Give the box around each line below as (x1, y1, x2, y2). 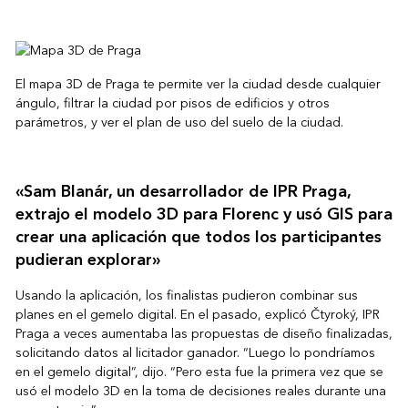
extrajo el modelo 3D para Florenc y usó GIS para (15, 200, 393, 229)
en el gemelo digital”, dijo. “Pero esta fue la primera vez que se (15, 361, 383, 384)
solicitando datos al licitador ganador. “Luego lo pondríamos (15, 342, 375, 365)
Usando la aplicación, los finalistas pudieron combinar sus (15, 284, 358, 308)
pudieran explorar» (15, 246, 160, 275)
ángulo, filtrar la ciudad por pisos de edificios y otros (15, 92, 330, 116)
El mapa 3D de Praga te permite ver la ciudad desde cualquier (15, 73, 381, 97)
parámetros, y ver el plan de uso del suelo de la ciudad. (15, 111, 343, 135)
